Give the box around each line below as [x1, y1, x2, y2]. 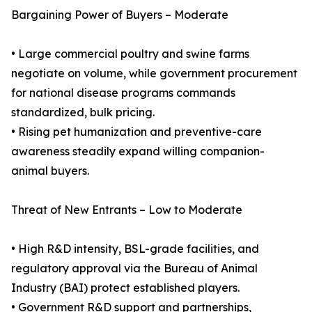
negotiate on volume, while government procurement [11, 66, 297, 81]
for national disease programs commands [11, 86, 235, 100]
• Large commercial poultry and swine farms [11, 47, 249, 61]
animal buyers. [11, 164, 89, 178]
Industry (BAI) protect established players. [11, 281, 240, 295]
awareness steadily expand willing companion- [11, 144, 265, 159]
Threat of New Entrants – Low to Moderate [11, 203, 242, 217]
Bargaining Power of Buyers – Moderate [11, 8, 228, 22]
